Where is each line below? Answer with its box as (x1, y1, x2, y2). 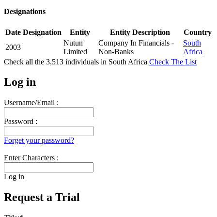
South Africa (108, 57, 149, 66)
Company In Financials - (98, 38, 174, 47)
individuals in (63, 57, 108, 66)
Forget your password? (4, 136, 74, 145)
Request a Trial (4, 191, 80, 204)
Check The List (149, 57, 197, 66)
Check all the (4, 57, 46, 66)
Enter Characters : (4, 154, 59, 162)
